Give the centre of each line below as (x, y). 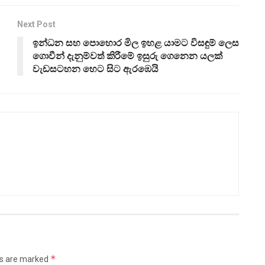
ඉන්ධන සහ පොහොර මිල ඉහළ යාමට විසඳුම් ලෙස (136, 43)
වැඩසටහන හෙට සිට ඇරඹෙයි (96, 69)
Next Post (36, 25)
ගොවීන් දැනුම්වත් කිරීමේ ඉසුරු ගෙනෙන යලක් (127, 56)
